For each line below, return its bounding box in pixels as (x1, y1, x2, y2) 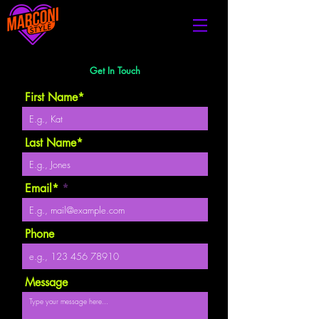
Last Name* (25, 135, 83, 150)
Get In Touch (90, 64, 140, 77)
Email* (25, 181, 58, 196)
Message (25, 275, 68, 290)
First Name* (25, 90, 84, 105)
